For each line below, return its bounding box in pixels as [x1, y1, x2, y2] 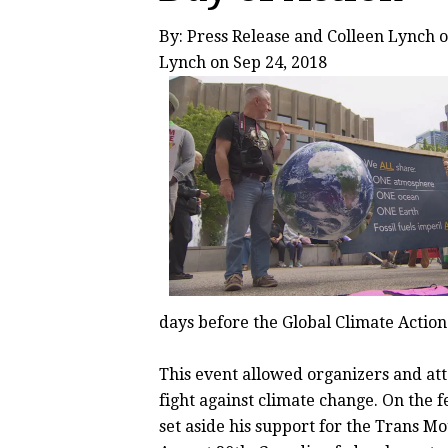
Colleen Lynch [327, 27, 435, 46]
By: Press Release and [159, 27, 327, 46]
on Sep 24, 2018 [206, 53, 327, 72]
